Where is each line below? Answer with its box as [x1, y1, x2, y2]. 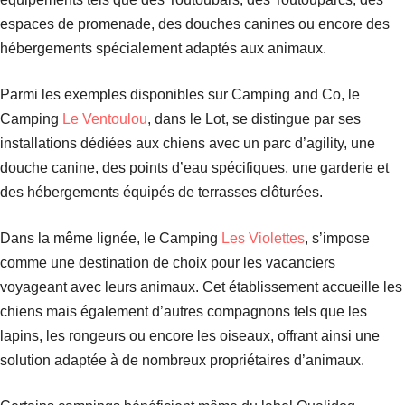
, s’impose [305, 231, 370, 246]
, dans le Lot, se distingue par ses [147, 111, 361, 127]
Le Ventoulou [62, 111, 147, 127]
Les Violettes [221, 231, 305, 246]
